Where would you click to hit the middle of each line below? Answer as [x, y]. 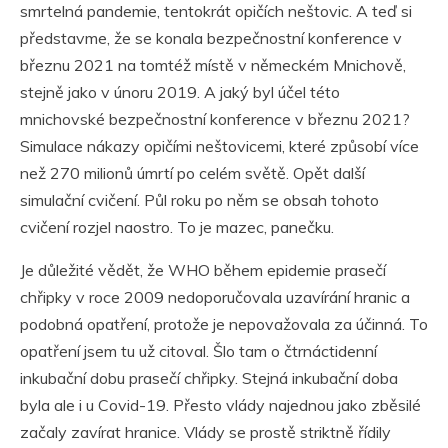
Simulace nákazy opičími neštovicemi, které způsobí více [219, 146]
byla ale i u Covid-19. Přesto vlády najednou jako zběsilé [220, 405]
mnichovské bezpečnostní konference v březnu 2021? [215, 119]
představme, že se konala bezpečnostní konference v [211, 38]
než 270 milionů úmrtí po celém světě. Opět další [192, 173]
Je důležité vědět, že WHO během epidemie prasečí [203, 270]
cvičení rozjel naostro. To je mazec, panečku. [177, 227]
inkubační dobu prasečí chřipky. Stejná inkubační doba [209, 378]
